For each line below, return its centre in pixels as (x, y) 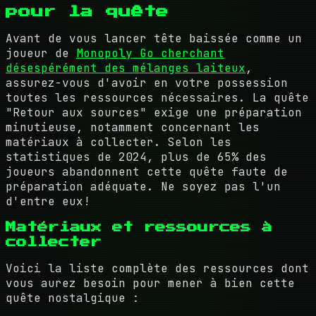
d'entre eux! (48, 201)
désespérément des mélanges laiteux (126, 68)
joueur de (41, 53)
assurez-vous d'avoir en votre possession (147, 83)
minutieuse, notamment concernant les (133, 127)
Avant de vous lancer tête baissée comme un (154, 38)
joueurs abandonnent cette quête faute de (147, 171)
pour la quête (87, 11)
